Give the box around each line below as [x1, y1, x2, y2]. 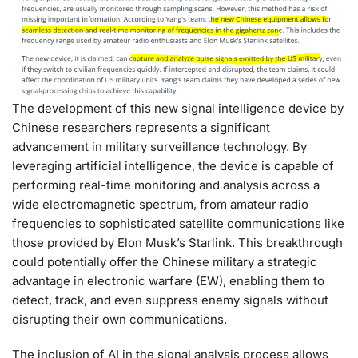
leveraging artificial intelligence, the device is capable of [12, 158, 334, 174]
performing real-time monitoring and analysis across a [12, 177, 320, 193]
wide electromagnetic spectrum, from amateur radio [12, 197, 308, 213]
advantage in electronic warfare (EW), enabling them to [12, 273, 324, 289]
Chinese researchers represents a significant [12, 120, 270, 136]
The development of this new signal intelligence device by [12, 101, 344, 117]
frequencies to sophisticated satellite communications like [12, 216, 344, 232]
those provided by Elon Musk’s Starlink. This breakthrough [12, 235, 343, 251]
